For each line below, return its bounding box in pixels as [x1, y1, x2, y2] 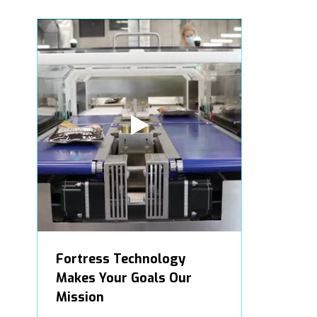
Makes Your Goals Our [56, 269, 192, 287]
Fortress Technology [56, 250, 185, 267]
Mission [56, 288, 104, 306]
